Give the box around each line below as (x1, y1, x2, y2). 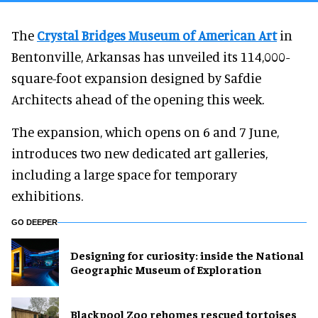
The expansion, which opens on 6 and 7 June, (11, 123, 279, 140)
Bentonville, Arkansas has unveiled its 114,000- (11, 48, 290, 65)
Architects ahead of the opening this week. (11, 90, 264, 107)
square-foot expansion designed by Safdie (11, 69, 261, 86)
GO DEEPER (11, 217, 57, 226)
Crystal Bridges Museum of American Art (37, 26, 277, 43)
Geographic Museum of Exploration (70, 262, 261, 277)
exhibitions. (11, 187, 83, 204)
